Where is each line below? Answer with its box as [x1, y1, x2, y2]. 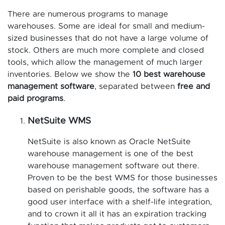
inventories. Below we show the [8, 70, 133, 79]
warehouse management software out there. [28, 162, 199, 170]
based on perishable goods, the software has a [28, 186, 209, 194]
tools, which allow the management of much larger [8, 58, 202, 67]
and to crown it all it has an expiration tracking [28, 210, 206, 218]
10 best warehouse [133, 70, 205, 79]
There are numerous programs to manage [8, 10, 168, 19]
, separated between [94, 82, 177, 91]
